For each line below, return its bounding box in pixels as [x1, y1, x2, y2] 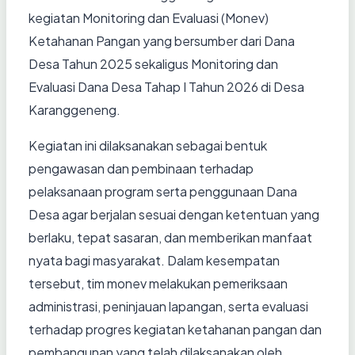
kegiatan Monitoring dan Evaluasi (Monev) [29, 10, 269, 27]
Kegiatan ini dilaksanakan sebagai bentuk [29, 137, 267, 155]
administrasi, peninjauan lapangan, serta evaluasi [29, 298, 308, 315]
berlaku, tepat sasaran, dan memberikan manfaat [29, 229, 312, 246]
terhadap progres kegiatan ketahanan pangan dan [29, 321, 322, 338]
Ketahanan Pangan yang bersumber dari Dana [29, 32, 295, 50]
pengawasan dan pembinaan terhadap [29, 160, 254, 177]
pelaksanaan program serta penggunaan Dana [29, 183, 297, 200]
